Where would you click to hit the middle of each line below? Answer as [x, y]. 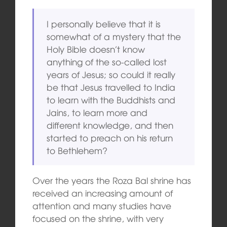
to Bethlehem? [77, 150]
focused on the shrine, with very [98, 218]
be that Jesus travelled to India [111, 87]
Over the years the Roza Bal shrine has [111, 180]
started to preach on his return [110, 138]
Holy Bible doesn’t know [96, 49]
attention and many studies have [102, 206]
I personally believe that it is [104, 24]
